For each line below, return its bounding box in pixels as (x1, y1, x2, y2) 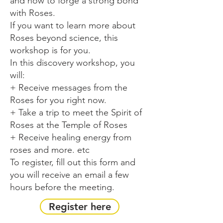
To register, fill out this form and (10, 156, 135, 168)
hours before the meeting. (10, 181, 117, 193)
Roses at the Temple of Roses (10, 119, 130, 130)
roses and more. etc (10, 144, 90, 155)
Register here (48, 200, 111, 213)
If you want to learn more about (10, 19, 135, 31)
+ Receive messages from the (10, 82, 127, 93)
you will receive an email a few (10, 169, 129, 180)
